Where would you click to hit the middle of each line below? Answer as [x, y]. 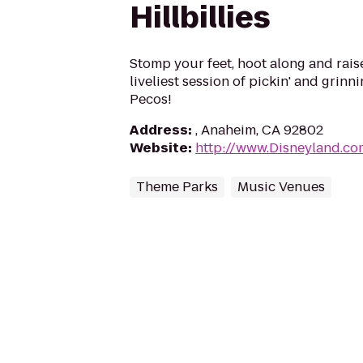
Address [159, 130]
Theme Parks [177, 187]
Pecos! [151, 99]
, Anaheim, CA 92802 [259, 130]
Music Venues [281, 187]
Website [159, 148]
